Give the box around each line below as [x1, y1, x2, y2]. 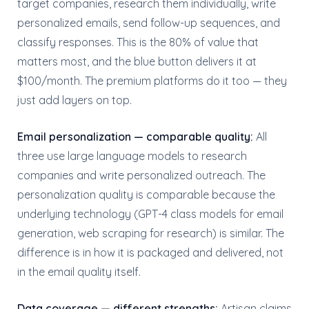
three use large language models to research [17, 149, 247, 163]
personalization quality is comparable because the [17, 188, 275, 201]
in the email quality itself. [17, 265, 141, 279]
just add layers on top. [17, 93, 132, 107]
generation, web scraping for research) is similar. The [17, 226, 284, 240]
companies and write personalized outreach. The [17, 168, 266, 182]
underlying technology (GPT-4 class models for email [17, 207, 283, 221]
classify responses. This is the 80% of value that [17, 35, 259, 49]
